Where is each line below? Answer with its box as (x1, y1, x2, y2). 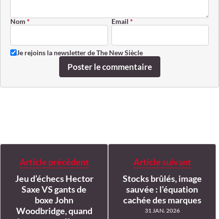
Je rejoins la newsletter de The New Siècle (17, 48, 143, 57)
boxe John (35, 195, 73, 206)
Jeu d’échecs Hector (15, 173, 93, 184)
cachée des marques (123, 195, 201, 206)
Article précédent (19, 156, 89, 168)
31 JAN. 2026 (144, 207, 180, 215)
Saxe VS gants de (22, 184, 87, 195)
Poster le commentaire (67, 62, 152, 72)
